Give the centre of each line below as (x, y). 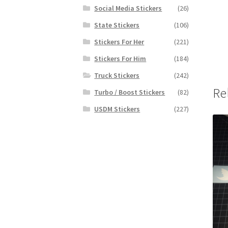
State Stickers (117, 25)
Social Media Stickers (128, 8)
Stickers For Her (119, 41)
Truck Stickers (117, 75)
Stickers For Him (120, 58)
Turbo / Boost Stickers (130, 92)
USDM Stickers (117, 109)
